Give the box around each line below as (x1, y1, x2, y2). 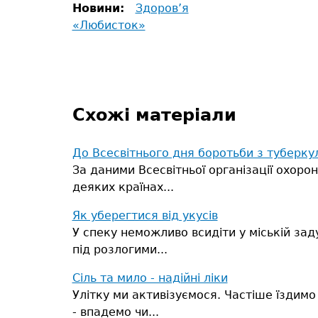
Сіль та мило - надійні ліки (72, 271, 228, 285)
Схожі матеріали (72, 105, 236, 125)
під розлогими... (72, 243, 168, 256)
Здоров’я (135, 1, 189, 15)
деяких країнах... (72, 180, 174, 194)
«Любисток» (72, 18, 146, 32)
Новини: (72, 1, 128, 15)
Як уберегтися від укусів (72, 209, 218, 222)
